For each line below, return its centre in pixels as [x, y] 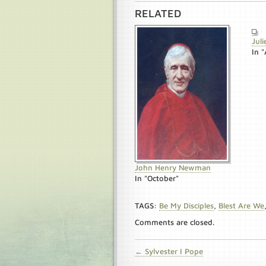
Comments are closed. [175, 222]
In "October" [157, 178]
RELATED [158, 13]
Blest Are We [241, 205]
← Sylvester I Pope [169, 251]
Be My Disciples [186, 205]
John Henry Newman [173, 167]
